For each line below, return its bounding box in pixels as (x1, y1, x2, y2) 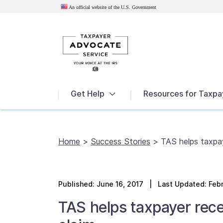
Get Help (71, 89, 105, 99)
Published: (58, 180, 97, 188)
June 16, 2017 (97, 180, 143, 188)
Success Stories (91, 136, 150, 146)
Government (132, 5, 156, 10)
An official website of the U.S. (68, 5, 132, 10)
